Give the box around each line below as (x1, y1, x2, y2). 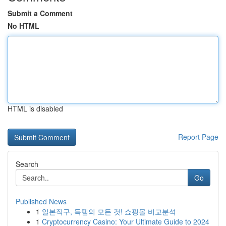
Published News (16, 196, 67, 206)
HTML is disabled (8, 103, 63, 114)
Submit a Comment (8, 8, 73, 18)
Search (16, 159, 38, 169)
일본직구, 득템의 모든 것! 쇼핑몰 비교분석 (42, 206, 176, 216)
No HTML (8, 21, 39, 31)
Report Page (178, 132, 218, 142)
